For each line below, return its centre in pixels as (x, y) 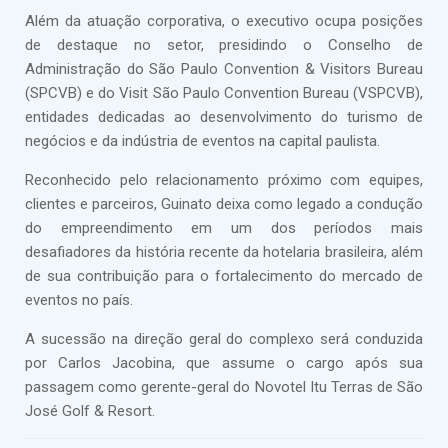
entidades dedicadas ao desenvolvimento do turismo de (224, 117)
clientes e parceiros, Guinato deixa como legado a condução (224, 204)
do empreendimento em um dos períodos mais (224, 228)
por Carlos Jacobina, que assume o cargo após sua (224, 363)
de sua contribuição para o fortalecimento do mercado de (224, 276)
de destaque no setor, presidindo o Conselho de (224, 45)
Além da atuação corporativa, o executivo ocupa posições (224, 21)
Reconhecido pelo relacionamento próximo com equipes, (224, 180)
